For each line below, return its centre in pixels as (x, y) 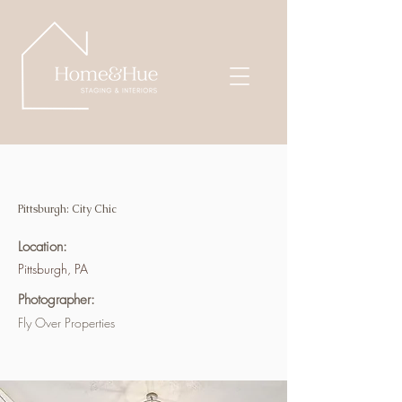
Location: (43, 247)
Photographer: (57, 300)
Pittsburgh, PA (53, 269)
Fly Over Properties (66, 323)
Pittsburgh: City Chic (67, 209)
